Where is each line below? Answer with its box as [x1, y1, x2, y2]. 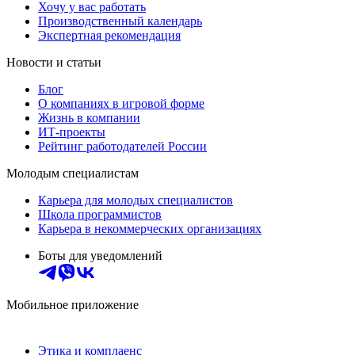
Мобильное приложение [6, 297, 139, 311]
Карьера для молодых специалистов [38, 193, 233, 207]
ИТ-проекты [38, 124, 105, 139]
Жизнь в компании [38, 110, 140, 124]
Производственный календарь [38, 13, 202, 28]
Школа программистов [38, 207, 162, 221]
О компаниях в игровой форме [38, 96, 204, 110]
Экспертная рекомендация [38, 28, 181, 42]
